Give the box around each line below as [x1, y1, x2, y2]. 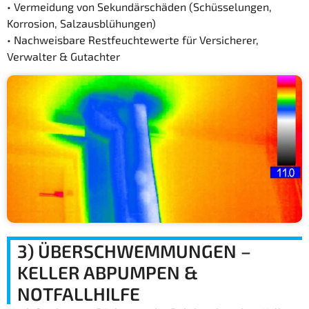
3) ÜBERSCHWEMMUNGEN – [17, 239, 251, 261]
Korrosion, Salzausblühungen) [7, 17, 156, 30]
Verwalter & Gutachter [7, 50, 120, 63]
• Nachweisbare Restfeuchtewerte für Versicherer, [7, 33, 259, 47]
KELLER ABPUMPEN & [17, 261, 198, 283]
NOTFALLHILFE [17, 282, 140, 304]
